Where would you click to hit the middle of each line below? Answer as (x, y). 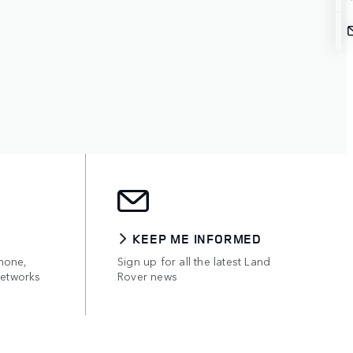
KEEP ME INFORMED (197, 239)
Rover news (147, 276)
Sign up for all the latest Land (194, 261)
